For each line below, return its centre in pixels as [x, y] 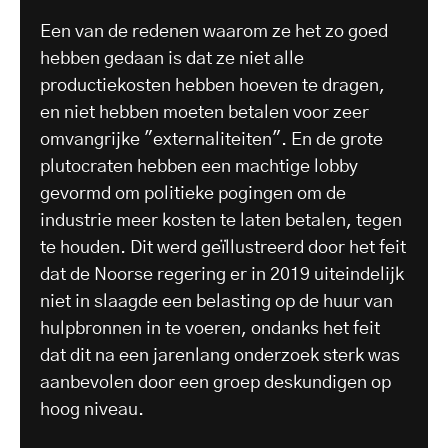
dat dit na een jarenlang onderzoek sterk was [220, 355]
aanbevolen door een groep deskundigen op [215, 382]
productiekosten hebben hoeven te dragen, [212, 85]
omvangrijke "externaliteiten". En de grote [211, 139]
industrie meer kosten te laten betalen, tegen [221, 220]
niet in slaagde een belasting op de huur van [216, 301]
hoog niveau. [94, 409]
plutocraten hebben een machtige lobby [199, 166]
